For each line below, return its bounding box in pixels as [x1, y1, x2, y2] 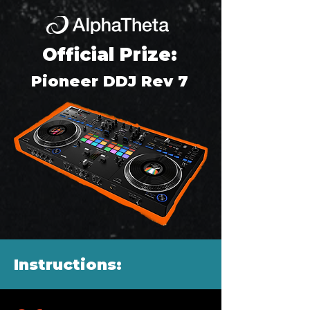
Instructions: [14, 255, 122, 274]
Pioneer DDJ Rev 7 [30, 72, 188, 91]
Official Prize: [42, 44, 177, 66]
